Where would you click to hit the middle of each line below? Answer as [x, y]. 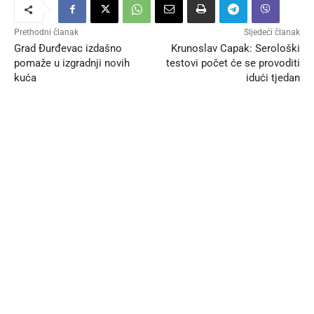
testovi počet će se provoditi [233, 63]
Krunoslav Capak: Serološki [235, 49]
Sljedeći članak [272, 33]
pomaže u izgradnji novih [72, 63]
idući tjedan [273, 78]
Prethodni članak [46, 33]
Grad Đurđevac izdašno [68, 49]
